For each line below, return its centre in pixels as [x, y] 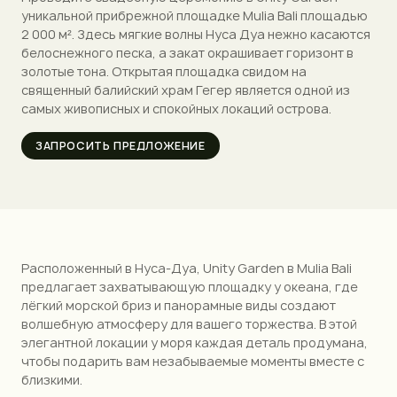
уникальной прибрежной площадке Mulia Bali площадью [195, 15]
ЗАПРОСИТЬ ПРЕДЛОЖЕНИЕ [121, 145]
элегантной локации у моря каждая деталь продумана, [195, 342]
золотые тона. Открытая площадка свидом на [164, 71]
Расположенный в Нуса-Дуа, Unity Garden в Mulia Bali [187, 268]
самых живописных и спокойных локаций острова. [176, 108]
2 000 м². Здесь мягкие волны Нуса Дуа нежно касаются [196, 34]
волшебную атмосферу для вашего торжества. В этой [189, 323]
